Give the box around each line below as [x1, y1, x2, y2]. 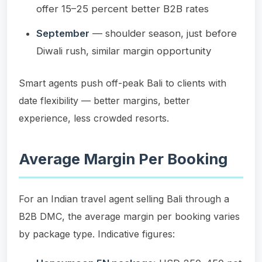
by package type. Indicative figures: [19, 227, 175, 240]
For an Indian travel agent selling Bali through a [19, 192, 229, 205]
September [36, 27, 89, 39]
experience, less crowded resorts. [19, 112, 169, 124]
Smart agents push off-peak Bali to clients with [19, 77, 226, 89]
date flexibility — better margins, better [19, 94, 190, 106]
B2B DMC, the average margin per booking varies [19, 210, 240, 222]
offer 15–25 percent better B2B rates [36, 2, 209, 15]
